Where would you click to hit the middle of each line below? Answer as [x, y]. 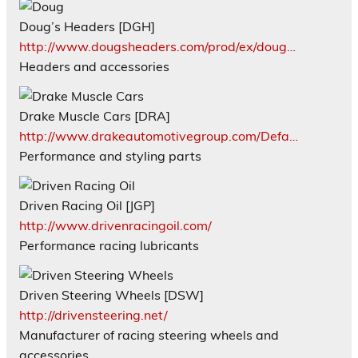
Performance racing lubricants [109, 245]
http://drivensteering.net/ [93, 314]
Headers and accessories [94, 66]
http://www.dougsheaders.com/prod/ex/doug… [157, 46]
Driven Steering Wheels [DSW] [111, 294]
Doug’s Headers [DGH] [87, 26]
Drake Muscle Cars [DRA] [95, 115]
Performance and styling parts [110, 155]
